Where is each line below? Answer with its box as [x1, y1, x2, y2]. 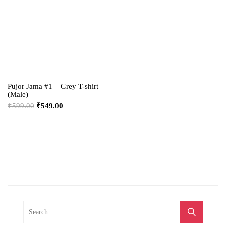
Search [23, 201, 44, 210]
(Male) [8, 90, 28, 98]
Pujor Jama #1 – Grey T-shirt [8, 82, 98, 90]
